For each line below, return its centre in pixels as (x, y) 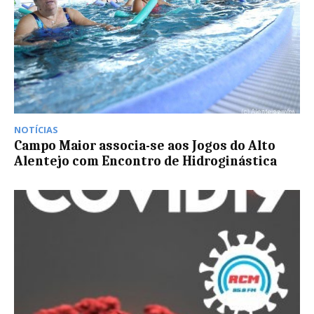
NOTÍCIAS (36, 130)
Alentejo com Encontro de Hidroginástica (145, 162)
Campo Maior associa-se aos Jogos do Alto (145, 146)
